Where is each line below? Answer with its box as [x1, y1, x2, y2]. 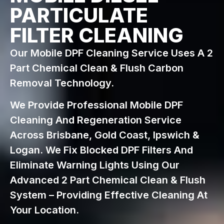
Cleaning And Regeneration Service [10, 114, 181, 126]
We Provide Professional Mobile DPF [10, 99, 183, 111]
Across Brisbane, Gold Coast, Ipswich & [10, 129, 199, 141]
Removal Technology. [10, 77, 114, 89]
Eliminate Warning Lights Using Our [10, 159, 179, 171]
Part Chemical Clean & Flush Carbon [10, 62, 183, 74]
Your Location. [10, 204, 79, 216]
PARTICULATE [10, 3, 148, 27]
